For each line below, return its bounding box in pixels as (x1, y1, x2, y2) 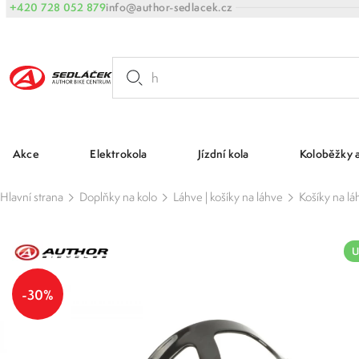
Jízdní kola (198, 146, 249, 161)
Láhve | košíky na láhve (173, 189, 283, 204)
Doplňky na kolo (79, 189, 157, 204)
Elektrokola (90, 146, 147, 161)
